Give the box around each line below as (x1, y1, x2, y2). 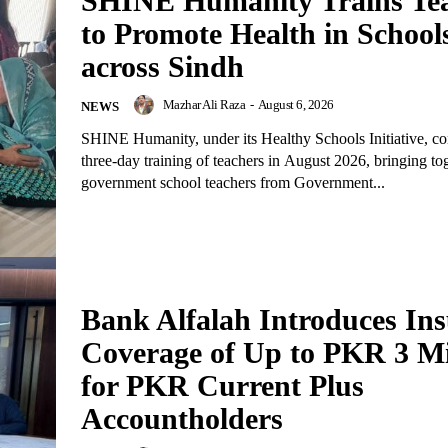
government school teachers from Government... (81, 173, 385, 191)
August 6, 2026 (257, 96, 334, 112)
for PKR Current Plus (81, 369, 364, 403)
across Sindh (81, 49, 244, 83)
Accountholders (81, 402, 283, 436)
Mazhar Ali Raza (162, 96, 245, 112)
